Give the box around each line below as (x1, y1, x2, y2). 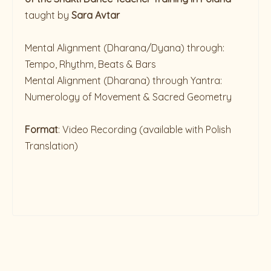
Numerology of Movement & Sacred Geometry (25, 91, 232, 103)
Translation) (25, 140, 78, 152)
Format (25, 123, 58, 136)
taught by (25, 9, 71, 22)
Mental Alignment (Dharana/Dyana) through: (25, 42, 224, 54)
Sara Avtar (71, 9, 120, 22)
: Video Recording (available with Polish (58, 123, 231, 136)
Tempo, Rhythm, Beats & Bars (25, 58, 156, 71)
